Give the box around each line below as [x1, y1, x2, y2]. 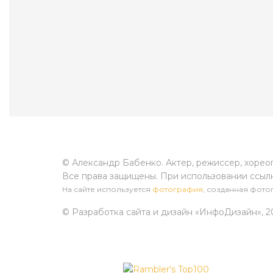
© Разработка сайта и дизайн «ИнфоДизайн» [62, 206, 261, 218]
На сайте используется [62, 184, 152, 194]
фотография [152, 184, 203, 194]
